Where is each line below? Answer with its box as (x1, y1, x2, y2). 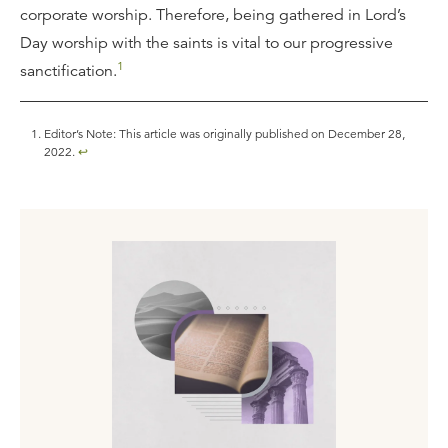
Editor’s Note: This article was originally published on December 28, (44, 126, 405, 141)
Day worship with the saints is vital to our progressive (20, 33, 393, 53)
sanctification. (20, 61, 117, 81)
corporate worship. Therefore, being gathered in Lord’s (20, 5, 406, 25)
